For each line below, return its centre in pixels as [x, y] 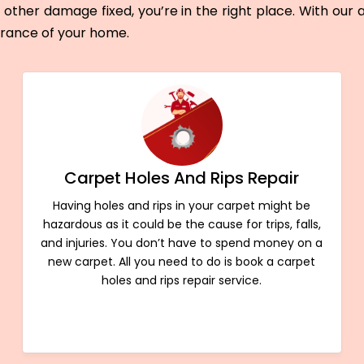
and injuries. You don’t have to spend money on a [182, 243]
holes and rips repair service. [182, 280]
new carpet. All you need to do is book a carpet [182, 261]
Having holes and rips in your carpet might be [182, 205]
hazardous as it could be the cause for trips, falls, [182, 224]
